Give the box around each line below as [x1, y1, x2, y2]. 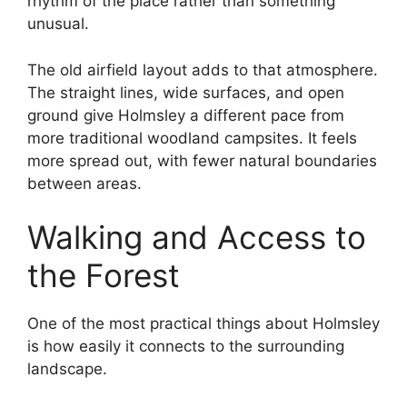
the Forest [27, 256, 180, 295]
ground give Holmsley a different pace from [27, 105, 344, 124]
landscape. [27, 360, 107, 379]
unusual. [27, 15, 89, 34]
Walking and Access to [27, 218, 366, 257]
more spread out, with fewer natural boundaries [27, 151, 377, 170]
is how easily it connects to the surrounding [27, 337, 344, 356]
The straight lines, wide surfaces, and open [27, 83, 344, 102]
